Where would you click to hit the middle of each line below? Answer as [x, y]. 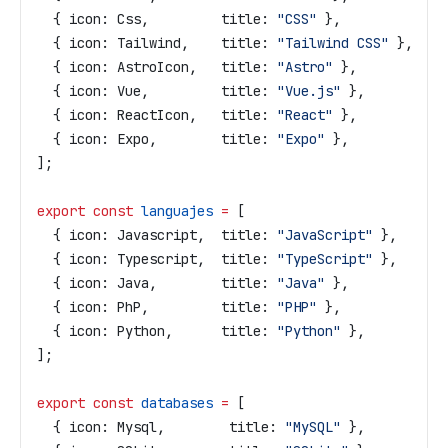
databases [173, 403]
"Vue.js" [305, 91]
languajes [173, 211]
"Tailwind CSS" [329, 43]
